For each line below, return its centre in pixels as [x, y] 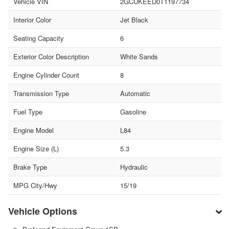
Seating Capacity [39, 38]
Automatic [135, 93]
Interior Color [32, 19]
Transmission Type [41, 93]
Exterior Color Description [51, 56]
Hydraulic [134, 167]
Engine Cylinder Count [46, 75]
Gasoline [133, 111]
